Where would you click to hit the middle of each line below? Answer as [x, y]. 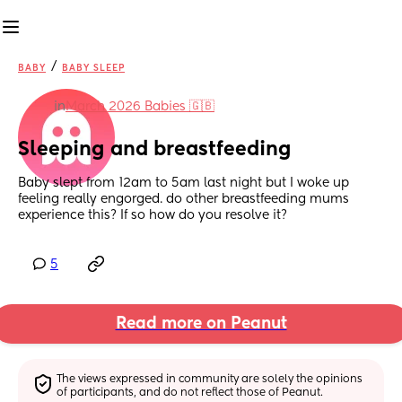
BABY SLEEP [93, 68]
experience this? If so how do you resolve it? [153, 216]
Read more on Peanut [201, 324]
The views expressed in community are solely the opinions [210, 379]
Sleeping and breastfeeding [155, 150]
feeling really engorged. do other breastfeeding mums [184, 200]
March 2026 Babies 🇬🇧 [140, 107]
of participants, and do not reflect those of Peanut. [190, 393]
